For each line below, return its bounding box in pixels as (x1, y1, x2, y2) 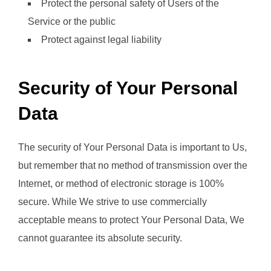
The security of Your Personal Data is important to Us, (18, 142, 247, 152)
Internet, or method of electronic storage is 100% (18, 178, 224, 189)
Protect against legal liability (41, 34, 162, 45)
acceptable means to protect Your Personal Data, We (18, 214, 244, 225)
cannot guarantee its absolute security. (18, 232, 182, 243)
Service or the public (28, 16, 116, 27)
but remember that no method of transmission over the (18, 160, 247, 171)
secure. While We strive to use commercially (18, 196, 207, 207)
